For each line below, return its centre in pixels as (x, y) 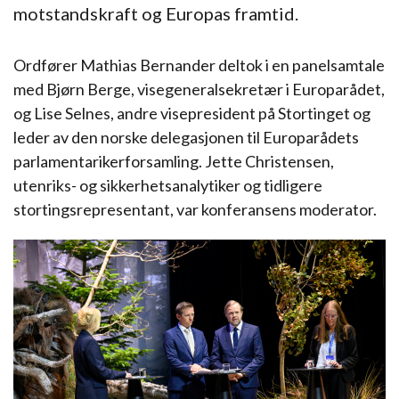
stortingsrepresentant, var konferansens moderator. (195, 209)
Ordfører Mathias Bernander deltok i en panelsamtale (199, 65)
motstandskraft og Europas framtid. (156, 13)
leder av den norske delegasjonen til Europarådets (186, 137)
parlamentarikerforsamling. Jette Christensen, (174, 161)
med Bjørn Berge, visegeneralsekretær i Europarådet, (199, 89)
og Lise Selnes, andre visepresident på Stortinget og (192, 113)
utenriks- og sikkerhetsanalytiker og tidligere (168, 185)
